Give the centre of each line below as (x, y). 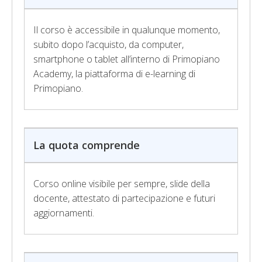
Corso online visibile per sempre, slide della (122, 184)
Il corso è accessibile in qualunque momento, (127, 30)
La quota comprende (87, 145)
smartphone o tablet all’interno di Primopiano (127, 59)
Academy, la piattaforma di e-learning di (114, 74)
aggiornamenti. (64, 213)
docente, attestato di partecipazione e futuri (124, 198)
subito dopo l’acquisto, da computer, (108, 44)
